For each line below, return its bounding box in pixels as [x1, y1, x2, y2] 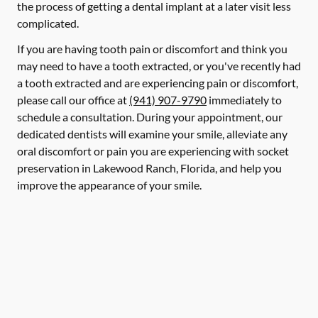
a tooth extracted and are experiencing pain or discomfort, [17, 76, 298, 89]
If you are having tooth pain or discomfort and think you [17, 42, 287, 55]
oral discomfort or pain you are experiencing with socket [17, 144, 289, 158]
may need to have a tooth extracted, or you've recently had [17, 59, 301, 72]
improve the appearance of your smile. [17, 178, 202, 192]
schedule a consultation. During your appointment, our [17, 110, 283, 124]
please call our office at [17, 93, 129, 106]
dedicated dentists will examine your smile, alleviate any [17, 127, 287, 141]
